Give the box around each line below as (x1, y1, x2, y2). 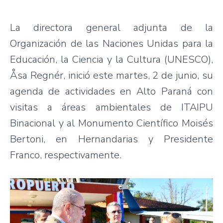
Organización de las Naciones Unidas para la (10, 36, 213, 50)
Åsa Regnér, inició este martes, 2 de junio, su (10, 68, 213, 82)
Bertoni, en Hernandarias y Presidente (10, 132, 213, 146)
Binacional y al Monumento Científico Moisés (10, 116, 213, 130)
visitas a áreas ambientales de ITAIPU (10, 100, 213, 114)
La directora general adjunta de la (10, 20, 213, 34)
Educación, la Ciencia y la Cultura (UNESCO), (10, 52, 213, 66)
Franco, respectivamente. (10, 148, 121, 162)
